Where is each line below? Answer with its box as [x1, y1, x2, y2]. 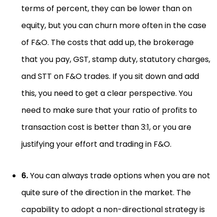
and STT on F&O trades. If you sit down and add [21, 71, 199, 82]
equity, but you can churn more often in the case [21, 20, 206, 31]
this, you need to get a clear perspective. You [21, 88, 192, 99]
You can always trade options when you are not [28, 170, 210, 181]
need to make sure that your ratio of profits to [21, 105, 197, 116]
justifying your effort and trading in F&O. [21, 139, 171, 150]
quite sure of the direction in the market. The [21, 187, 191, 198]
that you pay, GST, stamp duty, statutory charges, [21, 54, 210, 65]
